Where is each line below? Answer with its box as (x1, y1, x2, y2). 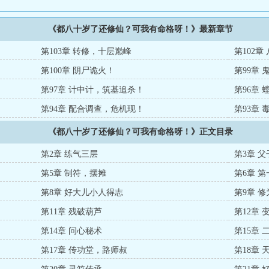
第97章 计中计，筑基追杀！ (41, 85, 145, 94)
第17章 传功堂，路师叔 (41, 246, 128, 255)
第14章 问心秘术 (41, 226, 103, 235)
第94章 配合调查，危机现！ (41, 104, 145, 113)
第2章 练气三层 (41, 150, 98, 159)
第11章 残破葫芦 (41, 207, 103, 216)
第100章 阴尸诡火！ (41, 66, 115, 75)
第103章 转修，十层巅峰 (41, 47, 132, 56)
